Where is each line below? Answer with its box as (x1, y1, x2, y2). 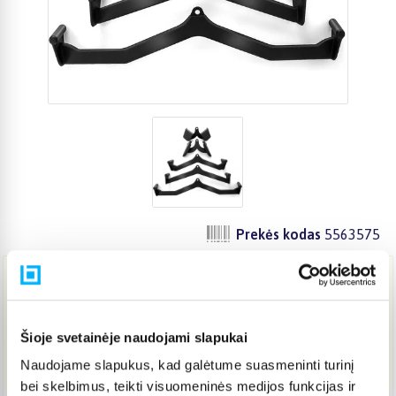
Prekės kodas (236, 225, 321, 242)
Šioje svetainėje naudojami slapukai (20, 329, 247, 345)
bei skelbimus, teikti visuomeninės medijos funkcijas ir (20, 378, 356, 394)
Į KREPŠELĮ (160, 347, 216, 362)
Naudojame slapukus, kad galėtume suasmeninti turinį (20, 357, 354, 373)
